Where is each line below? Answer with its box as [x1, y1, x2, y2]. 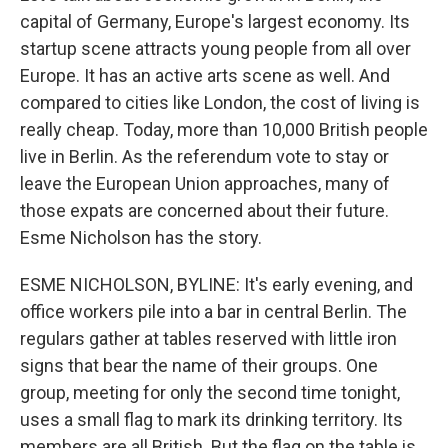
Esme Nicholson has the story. [20, 227, 262, 248]
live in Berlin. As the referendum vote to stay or [20, 146, 389, 167]
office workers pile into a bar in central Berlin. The [20, 301, 407, 322]
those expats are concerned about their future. [20, 200, 389, 221]
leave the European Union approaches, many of [20, 173, 390, 194]
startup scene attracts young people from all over [20, 38, 411, 59]
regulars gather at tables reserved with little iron [20, 328, 397, 349]
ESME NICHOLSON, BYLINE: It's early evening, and [20, 274, 413, 295]
